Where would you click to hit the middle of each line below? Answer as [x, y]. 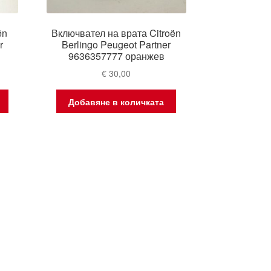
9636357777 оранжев [116, 56]
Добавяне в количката [116, 101]
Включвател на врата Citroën [116, 33]
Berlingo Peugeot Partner [116, 44]
